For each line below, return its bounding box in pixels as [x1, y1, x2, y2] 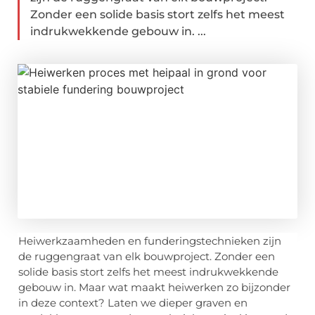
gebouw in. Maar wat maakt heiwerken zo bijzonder [18, 281, 290, 295]
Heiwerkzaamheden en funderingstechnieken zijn [18, 234, 281, 248]
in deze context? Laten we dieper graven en [18, 296, 247, 310]
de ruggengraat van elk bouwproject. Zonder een [18, 250, 275, 264]
